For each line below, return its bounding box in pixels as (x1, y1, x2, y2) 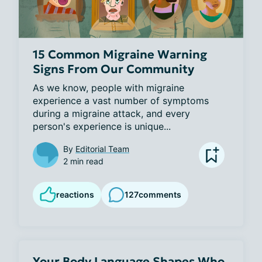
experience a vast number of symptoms (33, 94, 209, 106)
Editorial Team (75, 143, 129, 154)
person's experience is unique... (33, 120, 171, 132)
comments (139, 189, 181, 200)
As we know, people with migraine (33, 81, 184, 94)
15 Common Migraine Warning (33, 46, 207, 62)
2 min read (63, 156, 104, 166)
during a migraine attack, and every (33, 107, 190, 119)
